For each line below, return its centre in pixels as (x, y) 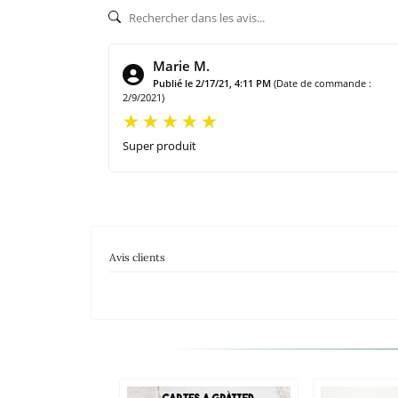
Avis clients (137, 257)
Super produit (159, 145)
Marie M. (181, 65)
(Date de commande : (322, 83)
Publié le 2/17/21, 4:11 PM (212, 83)
